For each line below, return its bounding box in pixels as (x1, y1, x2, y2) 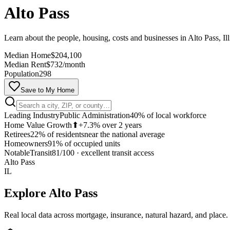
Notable (4, 148, 30, 157)
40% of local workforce (130, 111, 206, 120)
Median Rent (4, 60, 46, 69)
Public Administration (60, 111, 130, 120)
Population (4, 69, 39, 78)
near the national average (84, 130, 165, 139)
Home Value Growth (4, 121, 72, 129)
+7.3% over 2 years (79, 121, 142, 129)
